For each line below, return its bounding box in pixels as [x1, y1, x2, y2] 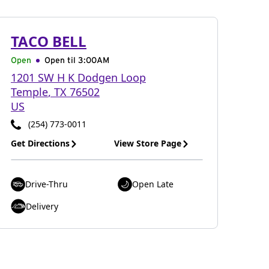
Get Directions [11, 138, 70, 149]
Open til [44, 56, 78, 65]
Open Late [132, 178, 174, 190]
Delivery [26, 200, 58, 212]
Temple [11, 85, 48, 99]
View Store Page [114, 138, 181, 149]
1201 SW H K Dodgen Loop [11, 70, 146, 85]
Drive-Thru [25, 178, 68, 190]
